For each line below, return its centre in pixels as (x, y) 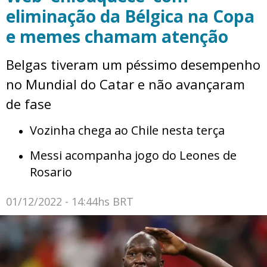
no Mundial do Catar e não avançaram (125, 84)
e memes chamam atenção (117, 37)
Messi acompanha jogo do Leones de (133, 156)
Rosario (51, 172)
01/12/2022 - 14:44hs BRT (70, 202)
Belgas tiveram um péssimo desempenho (133, 65)
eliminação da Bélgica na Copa (130, 16)
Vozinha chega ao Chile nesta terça (127, 131)
